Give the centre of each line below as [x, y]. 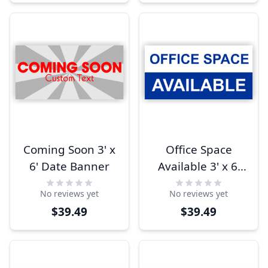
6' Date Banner [69, 166]
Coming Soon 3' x [69, 150]
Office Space [199, 150]
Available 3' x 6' [199, 166]
